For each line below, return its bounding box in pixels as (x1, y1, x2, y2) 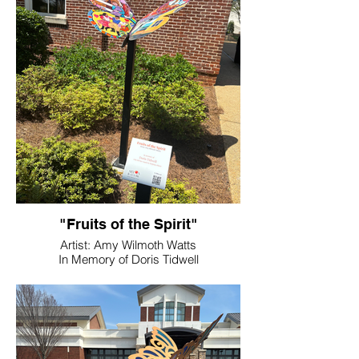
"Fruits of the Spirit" (58, 216, 198, 232)
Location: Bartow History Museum (39, 266, 217, 281)
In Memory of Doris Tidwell (58, 252, 199, 267)
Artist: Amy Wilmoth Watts (60, 237, 196, 252)
